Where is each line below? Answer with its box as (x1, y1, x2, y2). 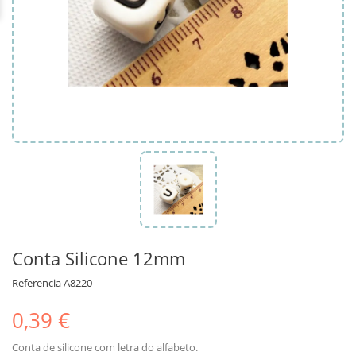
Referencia (12, 275, 61, 290)
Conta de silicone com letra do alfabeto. (12, 339, 198, 354)
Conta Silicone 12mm (12, 246, 185, 270)
